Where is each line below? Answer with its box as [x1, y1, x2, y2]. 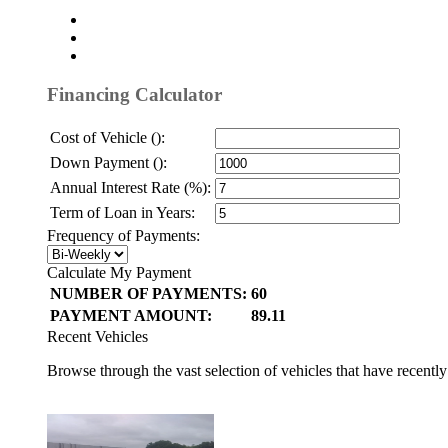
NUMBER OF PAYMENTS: [50, 284, 247, 302]
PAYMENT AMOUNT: [50, 306, 212, 324]
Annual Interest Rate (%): [50, 178, 211, 196]
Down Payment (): [50, 153, 167, 171]
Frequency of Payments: [47, 226, 200, 244]
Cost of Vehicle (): [50, 128, 165, 146]
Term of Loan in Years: [50, 203, 195, 221]
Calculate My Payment [47, 263, 191, 281]
